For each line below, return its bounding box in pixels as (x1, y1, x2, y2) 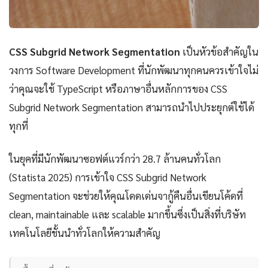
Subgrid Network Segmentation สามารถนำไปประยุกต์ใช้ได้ (9, 100, 254, 114)
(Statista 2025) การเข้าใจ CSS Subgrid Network (9, 170, 206, 184)
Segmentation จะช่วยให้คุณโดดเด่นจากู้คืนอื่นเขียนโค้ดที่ (9, 189, 243, 203)
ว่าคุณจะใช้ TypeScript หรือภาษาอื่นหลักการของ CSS (9, 82, 227, 96)
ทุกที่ (9, 119, 28, 133)
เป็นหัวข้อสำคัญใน (180, 45, 258, 59)
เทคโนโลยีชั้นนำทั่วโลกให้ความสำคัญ (9, 226, 160, 240)
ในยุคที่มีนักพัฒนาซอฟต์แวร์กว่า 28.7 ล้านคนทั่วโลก (9, 152, 221, 166)
